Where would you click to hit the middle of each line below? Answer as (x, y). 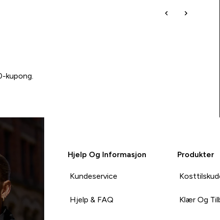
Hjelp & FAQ (91, 199)
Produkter (196, 154)
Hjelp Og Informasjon (107, 154)
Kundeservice (93, 176)
